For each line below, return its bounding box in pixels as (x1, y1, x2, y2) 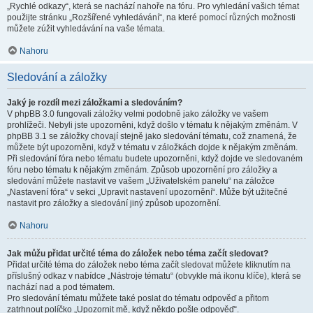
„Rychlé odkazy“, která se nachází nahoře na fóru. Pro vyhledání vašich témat (7, 1, 299, 11)
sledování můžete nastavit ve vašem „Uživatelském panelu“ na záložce (7, 176, 275, 186)
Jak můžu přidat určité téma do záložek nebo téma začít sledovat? (7, 249, 268, 259)
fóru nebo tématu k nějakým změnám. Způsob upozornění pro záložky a (7, 165, 277, 175)
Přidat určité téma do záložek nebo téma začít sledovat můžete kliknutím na (7, 260, 291, 270)
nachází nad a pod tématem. (7, 282, 115, 292)
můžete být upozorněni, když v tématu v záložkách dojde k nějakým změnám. (7, 143, 298, 152)
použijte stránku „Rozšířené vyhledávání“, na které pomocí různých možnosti (7, 13, 296, 22)
